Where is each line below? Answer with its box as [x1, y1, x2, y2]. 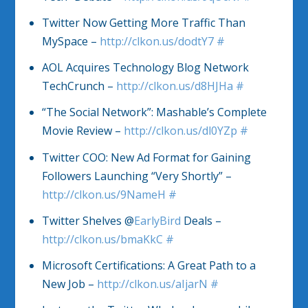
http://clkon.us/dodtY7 [99, 34, 214, 49]
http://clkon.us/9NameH [41, 186, 166, 202]
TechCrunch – [41, 78, 116, 94]
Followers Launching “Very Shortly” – [41, 168, 232, 184]
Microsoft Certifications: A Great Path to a [41, 258, 256, 273]
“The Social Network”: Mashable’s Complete [41, 104, 267, 120]
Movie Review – [41, 123, 124, 139]
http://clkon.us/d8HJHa [115, 78, 233, 94]
